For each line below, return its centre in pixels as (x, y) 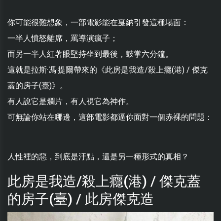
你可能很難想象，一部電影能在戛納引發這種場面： (98, 22)
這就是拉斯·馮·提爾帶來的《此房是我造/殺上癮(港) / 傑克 (108, 70)
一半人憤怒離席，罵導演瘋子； (63, 38)
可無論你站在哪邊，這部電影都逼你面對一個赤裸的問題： (110, 117)
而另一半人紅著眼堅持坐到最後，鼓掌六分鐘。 (90, 54)
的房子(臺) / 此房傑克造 (81, 199)
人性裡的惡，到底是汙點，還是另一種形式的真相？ (98, 157)
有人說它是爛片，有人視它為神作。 (71, 101)
